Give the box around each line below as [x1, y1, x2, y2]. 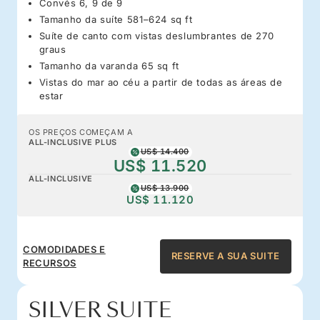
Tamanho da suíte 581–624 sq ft [39, 13, 193, 25]
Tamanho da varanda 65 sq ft [39, 59, 179, 71]
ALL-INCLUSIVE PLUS [29, 136, 117, 147]
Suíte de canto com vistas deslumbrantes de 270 [39, 29, 274, 41]
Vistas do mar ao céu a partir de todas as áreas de [39, 76, 283, 88]
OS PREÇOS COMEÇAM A [29, 126, 134, 137]
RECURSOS [23, 256, 76, 269]
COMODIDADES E [23, 243, 106, 255]
